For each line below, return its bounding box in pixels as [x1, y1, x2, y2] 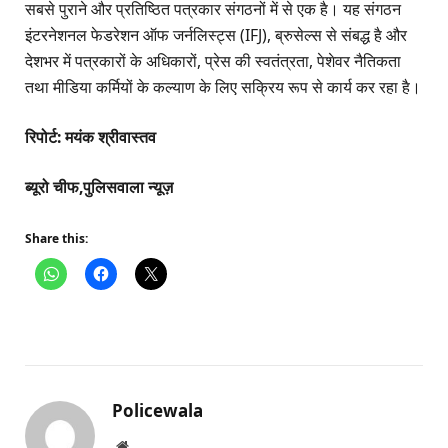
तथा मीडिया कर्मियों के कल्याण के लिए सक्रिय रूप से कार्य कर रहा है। [25, 75, 421, 98]
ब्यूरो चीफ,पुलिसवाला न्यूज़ [25, 176, 173, 199]
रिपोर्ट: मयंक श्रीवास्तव [25, 126, 156, 149]
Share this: [25, 230, 88, 248]
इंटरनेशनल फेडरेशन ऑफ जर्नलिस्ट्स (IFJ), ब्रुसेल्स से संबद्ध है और [25, 23, 407, 46]
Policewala [112, 399, 203, 423]
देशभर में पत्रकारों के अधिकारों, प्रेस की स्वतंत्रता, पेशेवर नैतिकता [25, 49, 401, 72]
